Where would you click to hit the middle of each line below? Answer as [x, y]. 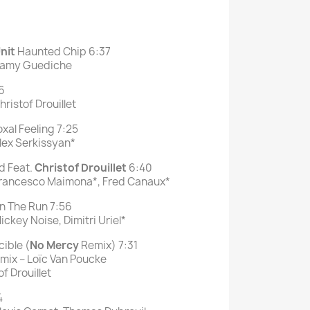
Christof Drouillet [82, 168]
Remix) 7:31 [108, 246]
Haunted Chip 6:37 [63, 52]
